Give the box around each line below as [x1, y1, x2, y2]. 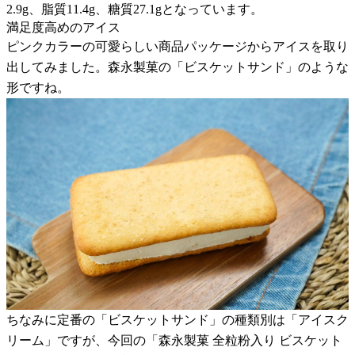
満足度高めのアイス [6, 20, 120, 34]
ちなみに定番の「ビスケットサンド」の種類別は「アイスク [6, 313, 349, 327]
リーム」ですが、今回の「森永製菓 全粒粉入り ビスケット [6, 334, 342, 348]
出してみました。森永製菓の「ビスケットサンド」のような [6, 59, 349, 74]
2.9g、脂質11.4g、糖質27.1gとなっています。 [6, 2, 263, 16]
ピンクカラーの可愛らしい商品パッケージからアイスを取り [6, 39, 349, 53]
